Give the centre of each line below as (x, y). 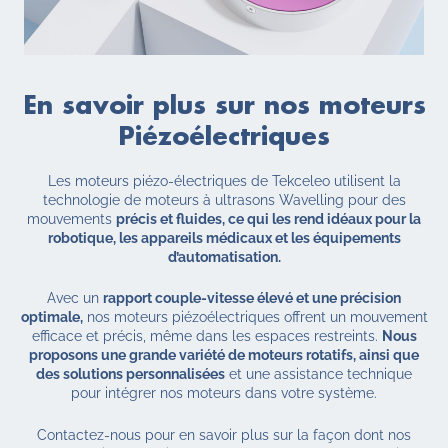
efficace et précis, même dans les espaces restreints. (206, 336)
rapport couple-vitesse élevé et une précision (252, 298)
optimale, (51, 317)
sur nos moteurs (320, 106)
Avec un (75, 298)
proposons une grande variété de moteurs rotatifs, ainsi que (224, 355)
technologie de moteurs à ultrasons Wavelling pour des (224, 200)
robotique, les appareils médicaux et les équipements (224, 238)
